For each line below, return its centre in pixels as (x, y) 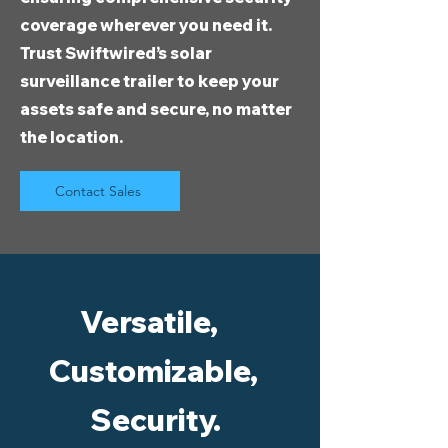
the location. (71, 137)
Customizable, (153, 371)
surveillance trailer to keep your (149, 81)
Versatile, (149, 322)
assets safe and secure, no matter (156, 109)
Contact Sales (98, 191)
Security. (155, 420)
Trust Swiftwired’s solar (116, 53)
